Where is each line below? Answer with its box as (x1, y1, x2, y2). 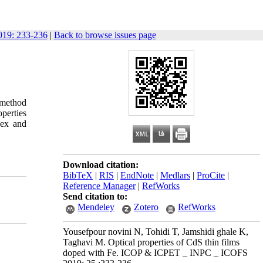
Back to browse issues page (53, 30, 156, 40)
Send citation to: (63, 191, 127, 201)
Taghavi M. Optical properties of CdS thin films (63, 237, 240, 247)
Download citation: (63, 160, 139, 170)
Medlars (160, 170, 190, 180)
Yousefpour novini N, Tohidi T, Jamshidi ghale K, (63, 227, 248, 237)
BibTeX (63, 170, 93, 180)
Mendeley (77, 202, 114, 212)
